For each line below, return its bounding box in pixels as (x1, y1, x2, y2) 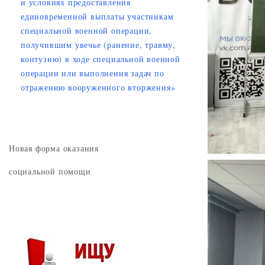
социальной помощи (9, 165, 91, 177)
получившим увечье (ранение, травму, (21, 38, 176, 50)
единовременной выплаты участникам (21, 10, 174, 22)
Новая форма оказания (9, 142, 99, 154)
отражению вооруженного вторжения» (21, 81, 176, 93)
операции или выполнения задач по (21, 67, 164, 79)
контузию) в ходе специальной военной (21, 53, 180, 64)
